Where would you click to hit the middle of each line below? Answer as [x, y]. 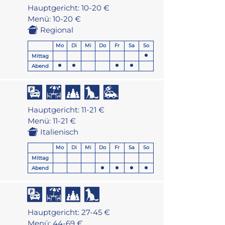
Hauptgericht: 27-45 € [69, 212]
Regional [57, 30]
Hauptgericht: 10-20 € [68, 8]
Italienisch [59, 132]
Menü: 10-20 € [54, 19]
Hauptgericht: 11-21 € [66, 110]
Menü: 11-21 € [51, 121]
